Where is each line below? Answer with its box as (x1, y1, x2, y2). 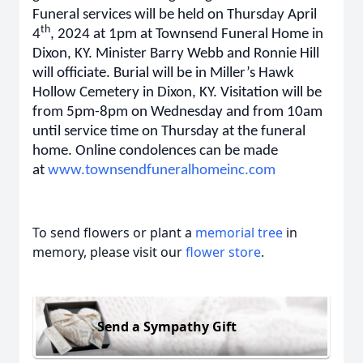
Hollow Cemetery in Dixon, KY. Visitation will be (32, 85, 322, 100)
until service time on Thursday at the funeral (32, 124, 305, 139)
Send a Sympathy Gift (97, 318, 237, 336)
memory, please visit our (32, 242, 186, 261)
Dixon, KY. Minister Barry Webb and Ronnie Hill (32, 46, 319, 62)
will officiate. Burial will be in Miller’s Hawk (32, 66, 294, 81)
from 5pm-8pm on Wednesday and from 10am (32, 105, 322, 120)
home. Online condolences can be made (32, 143, 278, 159)
